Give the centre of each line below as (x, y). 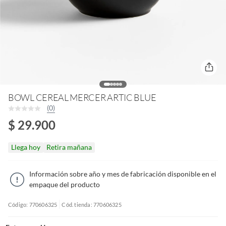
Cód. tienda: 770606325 (92, 204)
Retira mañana (69, 147)
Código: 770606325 (33, 204)
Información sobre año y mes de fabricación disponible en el (123, 174)
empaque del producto (65, 184)
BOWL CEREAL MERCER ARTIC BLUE (82, 97)
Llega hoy (26, 147)
